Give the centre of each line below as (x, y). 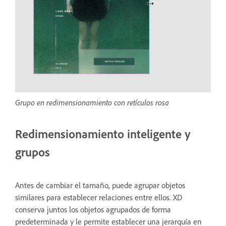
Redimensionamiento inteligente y (103, 134)
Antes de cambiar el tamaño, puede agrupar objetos (100, 185)
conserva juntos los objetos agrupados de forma (93, 209)
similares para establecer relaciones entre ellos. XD (99, 197)
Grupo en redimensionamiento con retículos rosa (92, 103)
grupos (33, 152)
